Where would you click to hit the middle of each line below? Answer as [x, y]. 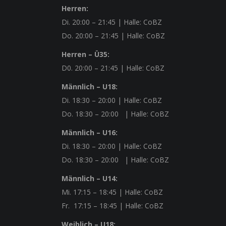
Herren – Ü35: [87, 54]
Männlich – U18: [90, 87]
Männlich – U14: [90, 178]
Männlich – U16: [90, 132]
